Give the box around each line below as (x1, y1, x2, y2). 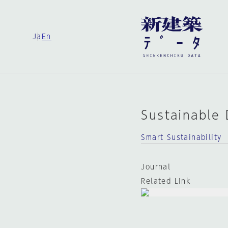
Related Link (141, 178, 191, 185)
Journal (141, 163, 171, 170)
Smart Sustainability (141, 134, 222, 141)
